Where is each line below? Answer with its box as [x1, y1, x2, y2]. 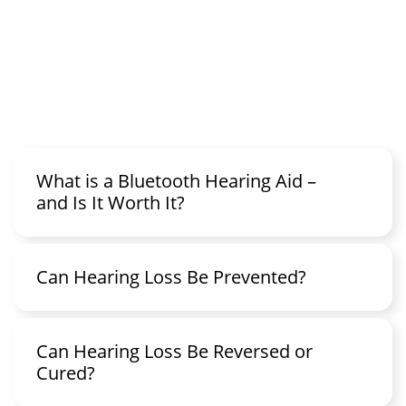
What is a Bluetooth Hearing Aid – [36, 168, 316, 193]
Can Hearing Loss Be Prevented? [36, 264, 306, 289]
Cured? [36, 360, 95, 385]
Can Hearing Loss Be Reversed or [36, 338, 313, 363]
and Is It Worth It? [36, 189, 185, 215]
